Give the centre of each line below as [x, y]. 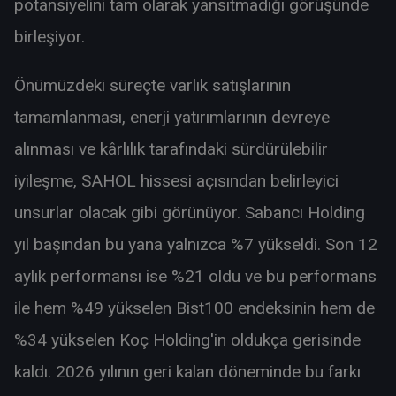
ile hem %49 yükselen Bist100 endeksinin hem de [194, 308]
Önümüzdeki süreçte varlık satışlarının [152, 86]
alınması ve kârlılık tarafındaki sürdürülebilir [171, 149]
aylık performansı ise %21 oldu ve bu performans [195, 277]
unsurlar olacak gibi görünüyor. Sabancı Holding [190, 213]
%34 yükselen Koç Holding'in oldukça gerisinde [187, 340]
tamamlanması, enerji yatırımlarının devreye [172, 118]
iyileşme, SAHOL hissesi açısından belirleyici [176, 181]
